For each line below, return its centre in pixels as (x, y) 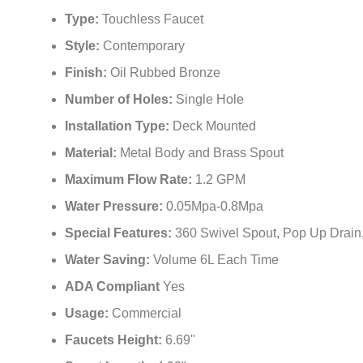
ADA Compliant (114, 269)
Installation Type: (119, 109)
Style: (84, 28)
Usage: (87, 296)
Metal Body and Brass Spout (202, 135)
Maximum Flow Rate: (130, 162)
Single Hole (210, 82)
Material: (92, 135)
